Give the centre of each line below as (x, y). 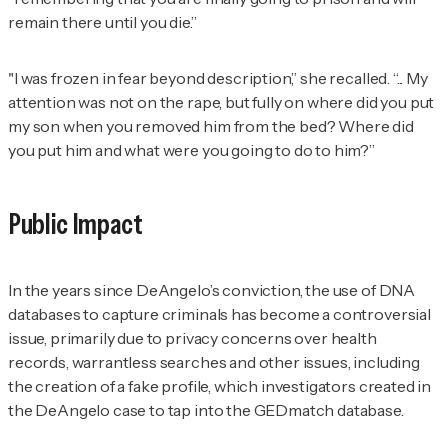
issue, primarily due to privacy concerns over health (192, 337)
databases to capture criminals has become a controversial (219, 313)
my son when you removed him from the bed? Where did (211, 126)
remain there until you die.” (104, 22)
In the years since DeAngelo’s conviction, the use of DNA (212, 289)
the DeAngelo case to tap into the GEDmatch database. (207, 409)
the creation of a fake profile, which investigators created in (220, 385)
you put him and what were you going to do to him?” (191, 150)
